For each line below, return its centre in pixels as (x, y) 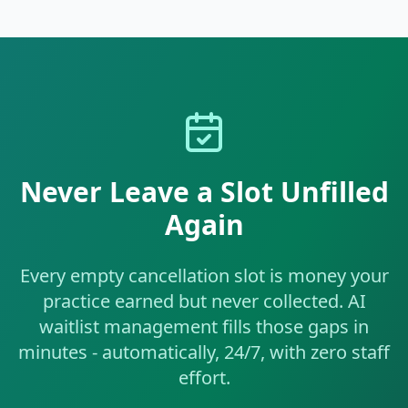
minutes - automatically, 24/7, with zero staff (204, 352)
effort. (204, 377)
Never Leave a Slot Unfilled (204, 192)
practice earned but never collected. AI (204, 301)
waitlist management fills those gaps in (204, 326)
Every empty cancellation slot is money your (204, 275)
